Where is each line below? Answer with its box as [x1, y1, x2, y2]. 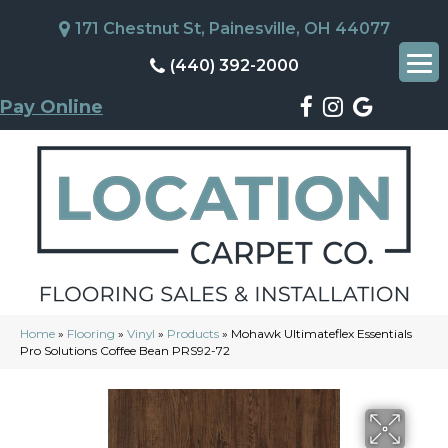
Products [167, 326, 219, 341]
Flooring [67, 326, 115, 341]
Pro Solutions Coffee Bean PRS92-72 [20, 343, 230, 358]
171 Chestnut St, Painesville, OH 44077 [74, 19, 390, 38]
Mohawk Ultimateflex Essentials [231, 326, 412, 341]
